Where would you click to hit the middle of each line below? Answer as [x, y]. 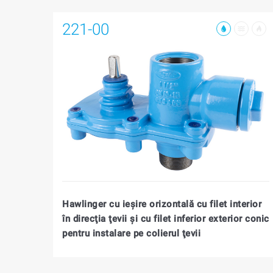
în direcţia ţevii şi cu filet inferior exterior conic [166, 218]
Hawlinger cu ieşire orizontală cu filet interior [162, 204]
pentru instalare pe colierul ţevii [131, 233]
